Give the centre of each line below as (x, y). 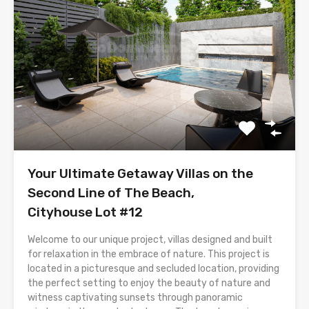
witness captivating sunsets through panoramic (135, 298)
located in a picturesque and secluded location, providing (153, 269)
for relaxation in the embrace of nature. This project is (149, 255)
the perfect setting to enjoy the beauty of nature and (149, 283)
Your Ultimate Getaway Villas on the (140, 174)
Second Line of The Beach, (111, 193)
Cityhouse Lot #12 (85, 212)
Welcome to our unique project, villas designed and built (150, 240)
